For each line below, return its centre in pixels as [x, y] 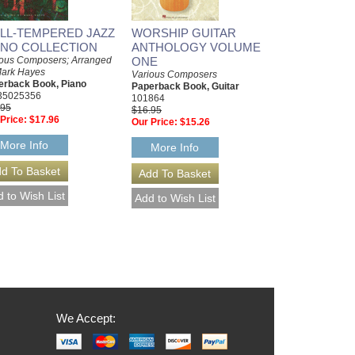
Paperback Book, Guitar [185, 86]
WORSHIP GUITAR [184, 32]
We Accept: [86, 318]
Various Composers [174, 74]
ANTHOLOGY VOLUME [196, 47]
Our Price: [155, 122]
